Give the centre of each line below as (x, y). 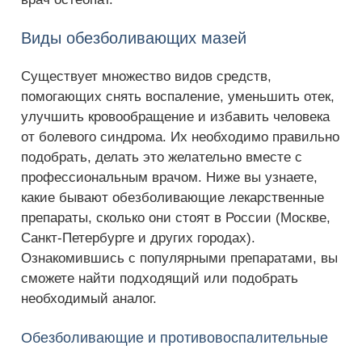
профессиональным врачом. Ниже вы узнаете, (169, 177)
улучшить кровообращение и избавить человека (175, 117)
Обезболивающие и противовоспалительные (175, 338)
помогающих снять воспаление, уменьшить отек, (178, 97)
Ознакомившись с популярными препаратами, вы (179, 258)
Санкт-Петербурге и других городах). (138, 238)
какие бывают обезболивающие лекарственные (173, 198)
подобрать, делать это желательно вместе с (162, 157)
